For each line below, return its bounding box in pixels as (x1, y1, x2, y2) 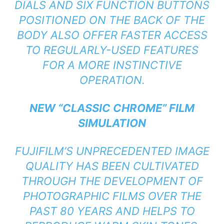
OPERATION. (79, 73, 145, 87)
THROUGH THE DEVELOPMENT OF (21, 174, 203, 188)
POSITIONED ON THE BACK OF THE (19, 13, 205, 27)
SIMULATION (78, 116, 146, 130)
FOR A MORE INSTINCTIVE (42, 58, 182, 72)
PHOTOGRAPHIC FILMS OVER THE (22, 189, 201, 203)
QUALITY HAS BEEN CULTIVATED (25, 159, 199, 173)
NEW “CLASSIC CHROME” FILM (29, 101, 194, 115)
